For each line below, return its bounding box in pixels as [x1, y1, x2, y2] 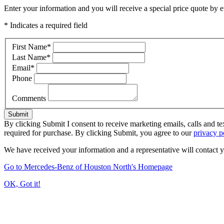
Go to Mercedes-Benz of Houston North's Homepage [4, 162, 172, 171]
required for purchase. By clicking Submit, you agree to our [4, 128, 193, 137]
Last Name [12, 52, 46, 61]
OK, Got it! [4, 179, 40, 188]
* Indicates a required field [4, 21, 87, 29]
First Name [12, 42, 47, 51]
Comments [12, 93, 48, 102]
